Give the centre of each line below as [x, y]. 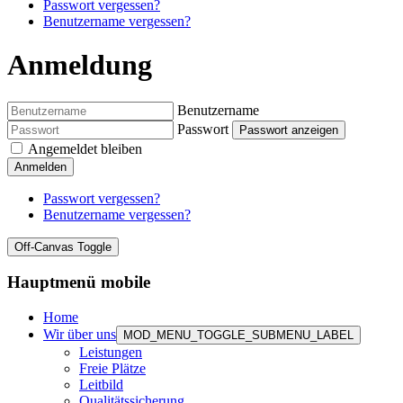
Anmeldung [80, 65]
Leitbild [101, 385]
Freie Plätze [112, 369]
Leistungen [111, 353]
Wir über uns [80, 335]
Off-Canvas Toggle [63, 246]
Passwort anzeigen [289, 130]
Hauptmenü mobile [79, 282]
